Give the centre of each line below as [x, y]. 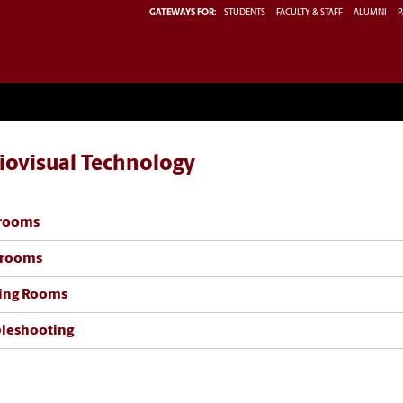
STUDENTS [246, 13]
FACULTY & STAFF [309, 13]
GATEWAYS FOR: [183, 13]
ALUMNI [370, 13]
